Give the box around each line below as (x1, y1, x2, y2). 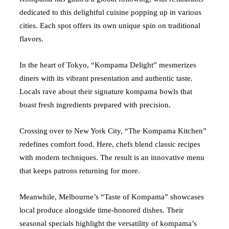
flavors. (19, 34, 43, 43)
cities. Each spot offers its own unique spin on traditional (19, 21, 200, 30)
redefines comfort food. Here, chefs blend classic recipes (19, 140, 200, 148)
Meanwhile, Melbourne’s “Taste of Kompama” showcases (19, 192, 204, 201)
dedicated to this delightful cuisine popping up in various (19, 8, 201, 16)
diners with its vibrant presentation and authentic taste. (19, 74, 193, 82)
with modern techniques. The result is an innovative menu (19, 153, 204, 162)
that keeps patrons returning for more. (19, 166, 140, 175)
